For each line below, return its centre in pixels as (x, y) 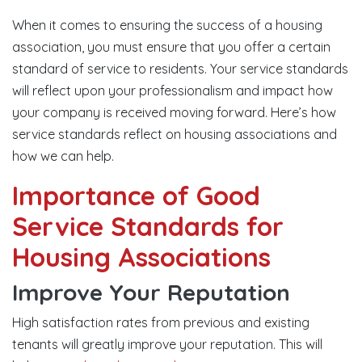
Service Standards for (148, 226)
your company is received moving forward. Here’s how (174, 112)
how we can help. (63, 156)
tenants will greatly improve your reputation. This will (167, 344)
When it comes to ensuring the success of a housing (167, 25)
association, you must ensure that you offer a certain (171, 47)
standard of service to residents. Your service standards (180, 69)
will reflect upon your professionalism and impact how (173, 90)
